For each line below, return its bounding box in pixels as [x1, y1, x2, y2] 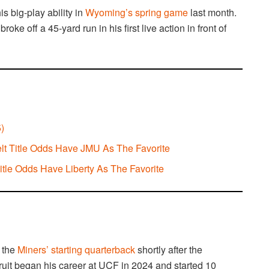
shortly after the [135, 243, 202, 257]
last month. [188, 5, 237, 20]
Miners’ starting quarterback [17, 243, 135, 257]
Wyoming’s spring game [85, 5, 188, 20]
